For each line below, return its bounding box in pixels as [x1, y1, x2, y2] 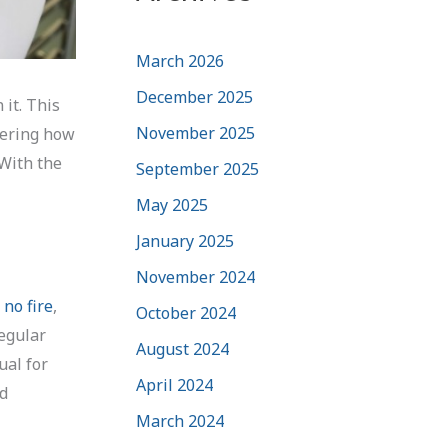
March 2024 [136, 409, 224, 432]
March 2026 [136, 49, 224, 72]
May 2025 [136, 193, 208, 216]
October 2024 [136, 301, 236, 324]
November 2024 [136, 265, 255, 288]
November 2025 [136, 121, 255, 144]
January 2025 [136, 229, 234, 252]
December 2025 [136, 85, 253, 108]
